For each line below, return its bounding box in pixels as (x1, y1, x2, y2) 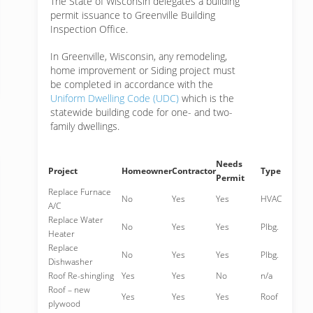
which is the (179, 92, 234, 105)
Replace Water (48, 214, 103, 226)
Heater (48, 228, 75, 240)
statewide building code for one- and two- (50, 105, 233, 119)
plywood (48, 298, 80, 310)
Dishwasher (48, 256, 93, 268)
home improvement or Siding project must (50, 64, 235, 77)
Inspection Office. (50, 22, 128, 36)
